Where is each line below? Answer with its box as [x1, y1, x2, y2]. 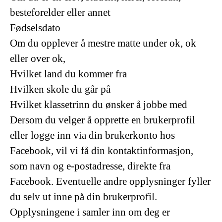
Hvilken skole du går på [10, 83, 113, 95]
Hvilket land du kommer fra [10, 68, 129, 80]
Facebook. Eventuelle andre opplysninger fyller [10, 175, 211, 187]
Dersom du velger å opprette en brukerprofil [10, 114, 195, 126]
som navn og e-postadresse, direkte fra [10, 160, 170, 172]
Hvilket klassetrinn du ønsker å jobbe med [10, 99, 187, 111]
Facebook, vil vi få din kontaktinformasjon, [10, 145, 193, 157]
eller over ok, [10, 53, 68, 64]
